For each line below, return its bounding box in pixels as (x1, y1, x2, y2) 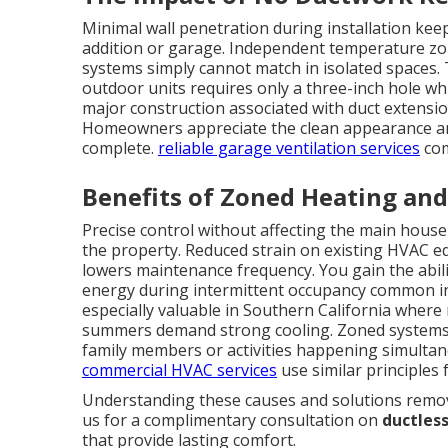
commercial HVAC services (82, 359, 277, 381)
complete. (82, 137, 158, 159)
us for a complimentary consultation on (82, 409, 382, 431)
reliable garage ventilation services (158, 137, 420, 159)
